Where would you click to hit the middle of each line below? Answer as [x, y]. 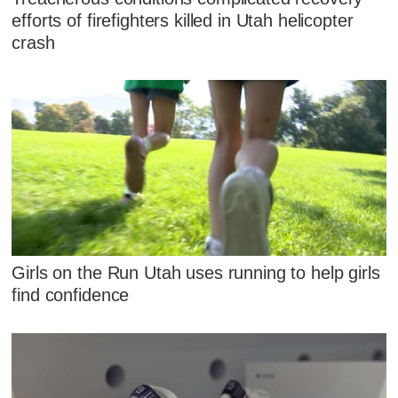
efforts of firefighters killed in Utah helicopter [183, 20]
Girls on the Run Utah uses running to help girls [196, 273]
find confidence [71, 295]
